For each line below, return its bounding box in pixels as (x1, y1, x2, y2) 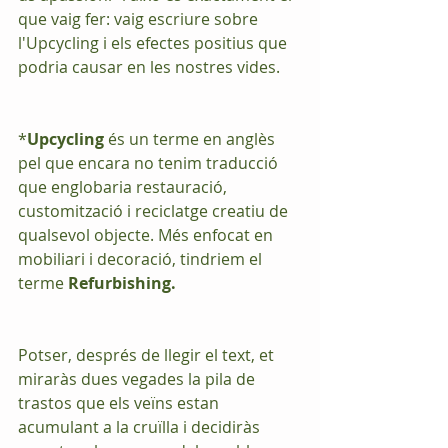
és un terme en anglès (104, 128, 279, 150)
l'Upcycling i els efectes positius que (18, 32, 291, 54)
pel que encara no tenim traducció (18, 152, 282, 174)
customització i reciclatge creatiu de (18, 200, 292, 222)
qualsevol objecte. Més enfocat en (18, 224, 277, 246)
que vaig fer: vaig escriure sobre (18, 8, 262, 30)
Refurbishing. (68, 272, 176, 294)
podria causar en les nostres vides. (18, 56, 280, 78)
